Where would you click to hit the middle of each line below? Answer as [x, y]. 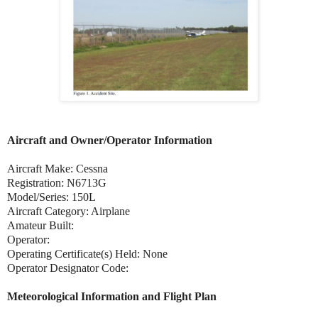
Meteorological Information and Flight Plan [112, 296]
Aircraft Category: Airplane [68, 211]
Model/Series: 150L [51, 197]
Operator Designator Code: [68, 268]
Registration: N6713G [57, 182]
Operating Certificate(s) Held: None [87, 253]
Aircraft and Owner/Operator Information [110, 140]
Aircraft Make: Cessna [57, 168]
